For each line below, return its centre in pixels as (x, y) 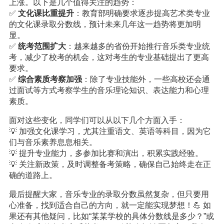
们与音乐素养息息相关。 (53, 142)
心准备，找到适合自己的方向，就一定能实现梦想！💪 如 (110, 205)
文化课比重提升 (46, 13)
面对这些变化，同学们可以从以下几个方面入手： (97, 120)
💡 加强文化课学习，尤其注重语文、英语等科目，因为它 (110, 131)
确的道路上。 (33, 175)
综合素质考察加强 (50, 79)
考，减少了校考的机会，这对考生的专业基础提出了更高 (109, 57)
